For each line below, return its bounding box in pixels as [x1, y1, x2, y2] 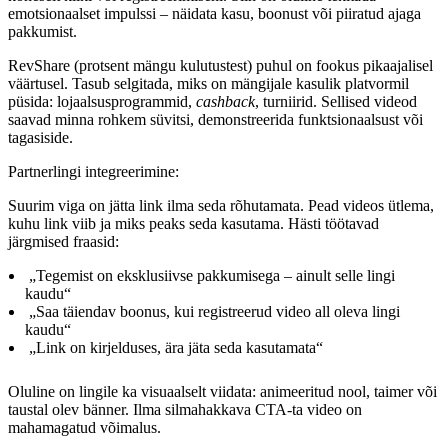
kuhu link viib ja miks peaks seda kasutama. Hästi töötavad [8, 215, 379, 233]
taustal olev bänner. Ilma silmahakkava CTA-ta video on [8, 401, 362, 419]
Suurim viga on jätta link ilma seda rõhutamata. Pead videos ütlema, [8, 197, 434, 215]
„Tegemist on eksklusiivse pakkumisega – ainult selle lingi [25, 267, 395, 285]
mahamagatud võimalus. [8, 419, 161, 437]
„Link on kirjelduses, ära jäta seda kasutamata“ [25, 339, 323, 357]
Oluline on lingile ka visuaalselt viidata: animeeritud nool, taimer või [8, 383, 437, 401]
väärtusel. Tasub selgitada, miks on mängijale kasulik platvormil [8, 75, 409, 93]
